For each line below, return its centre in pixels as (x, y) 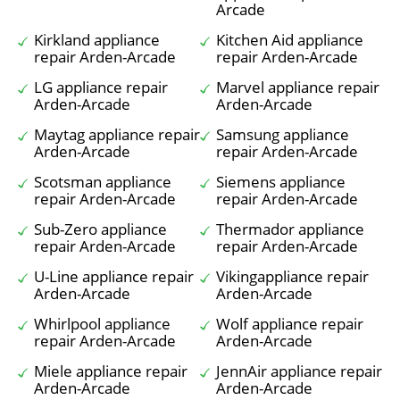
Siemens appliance (281, 182)
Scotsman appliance (103, 182)
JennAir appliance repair (299, 371)
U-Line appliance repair (114, 276)
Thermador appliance (290, 229)
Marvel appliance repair (298, 87)
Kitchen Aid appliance (290, 40)
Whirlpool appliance (102, 324)
